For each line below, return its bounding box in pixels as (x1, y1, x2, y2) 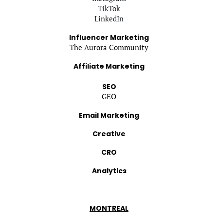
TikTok (98, 3, 120, 13)
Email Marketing (79, 110, 139, 120)
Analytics (91, 165, 127, 176)
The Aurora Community (70, 42, 148, 52)
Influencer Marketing (69, 32, 149, 42)
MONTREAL (90, 203, 128, 213)
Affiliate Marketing (73, 61, 145, 71)
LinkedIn (94, 13, 124, 23)
